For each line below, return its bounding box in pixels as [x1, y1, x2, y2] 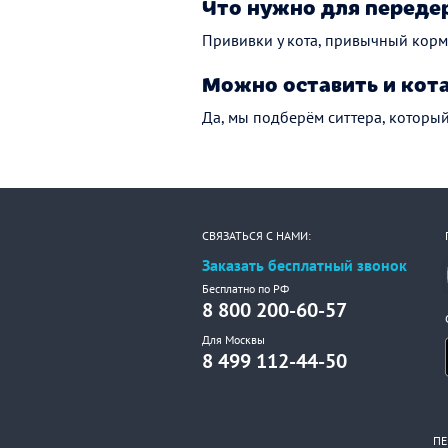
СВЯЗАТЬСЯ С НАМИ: [202, 228, 311, 243]
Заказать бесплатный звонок [202, 255, 407, 275]
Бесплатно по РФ [202, 281, 289, 296]
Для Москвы [202, 332, 265, 347]
